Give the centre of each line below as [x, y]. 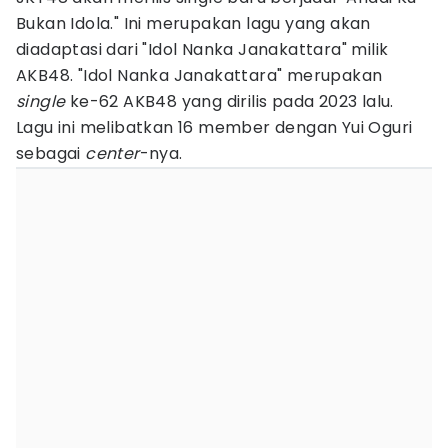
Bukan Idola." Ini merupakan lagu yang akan [193, 23]
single [41, 101]
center [112, 153]
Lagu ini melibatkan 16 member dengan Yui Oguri [214, 127]
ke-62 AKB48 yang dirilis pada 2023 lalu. [229, 101]
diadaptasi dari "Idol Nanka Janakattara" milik [202, 49]
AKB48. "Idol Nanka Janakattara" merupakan [199, 75]
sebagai [51, 153]
